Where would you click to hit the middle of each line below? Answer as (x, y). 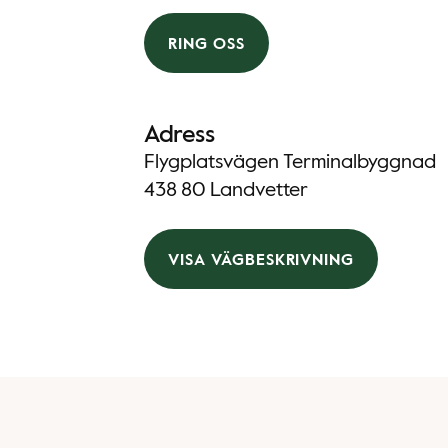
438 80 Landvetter (226, 191)
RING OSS (206, 44)
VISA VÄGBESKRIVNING (261, 260)
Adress (179, 135)
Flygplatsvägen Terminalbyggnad (290, 163)
